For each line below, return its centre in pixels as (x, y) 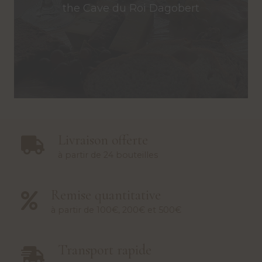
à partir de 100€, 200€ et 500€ (116, 210)
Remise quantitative (106, 195)
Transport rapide (104, 250)
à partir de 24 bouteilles (108, 155)
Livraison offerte (103, 140)
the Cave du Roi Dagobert (131, 8)
